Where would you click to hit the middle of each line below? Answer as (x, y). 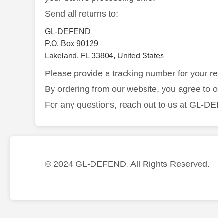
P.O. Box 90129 (72, 44)
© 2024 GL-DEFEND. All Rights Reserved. (127, 164)
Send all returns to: (82, 14)
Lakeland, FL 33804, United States (104, 56)
